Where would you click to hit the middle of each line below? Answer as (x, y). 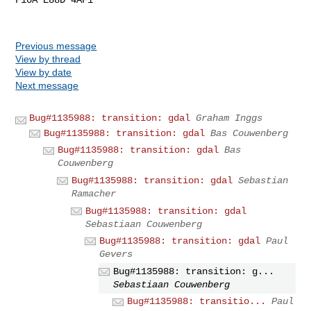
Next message (47, 85)
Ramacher (94, 193)
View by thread (48, 59)
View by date (44, 72)
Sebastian (263, 180)
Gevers (116, 254)
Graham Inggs (229, 118)
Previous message (56, 45)
